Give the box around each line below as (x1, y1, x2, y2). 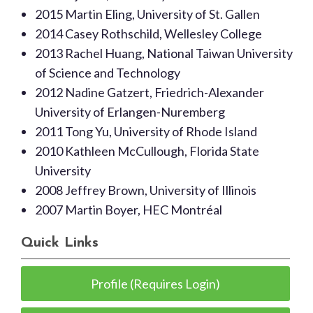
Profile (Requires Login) (91, 276, 221, 291)
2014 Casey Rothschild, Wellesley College (35, 26, 262, 41)
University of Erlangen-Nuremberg (35, 104, 225, 119)
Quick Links (21, 236, 99, 250)
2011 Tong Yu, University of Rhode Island (35, 124, 257, 139)
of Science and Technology (35, 65, 180, 80)
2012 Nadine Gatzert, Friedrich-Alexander (35, 85, 264, 100)
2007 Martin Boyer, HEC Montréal (35, 202, 222, 217)
